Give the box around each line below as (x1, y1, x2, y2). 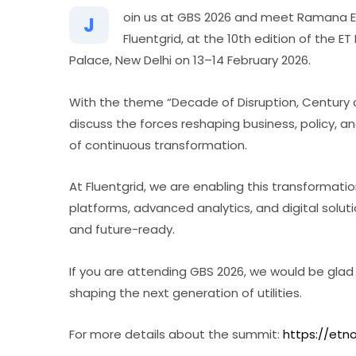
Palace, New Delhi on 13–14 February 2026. (69, 52, 311, 69)
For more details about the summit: (69, 326, 283, 343)
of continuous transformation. (69, 136, 247, 153)
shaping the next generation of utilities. (69, 284, 302, 301)
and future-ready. (69, 221, 175, 238)
